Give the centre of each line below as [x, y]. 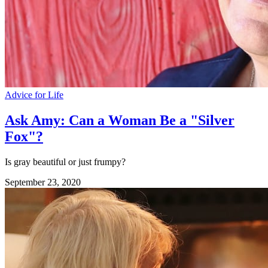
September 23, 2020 [43, 182]
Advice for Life [34, 95]
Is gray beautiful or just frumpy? [65, 162]
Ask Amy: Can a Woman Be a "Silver [120, 120]
